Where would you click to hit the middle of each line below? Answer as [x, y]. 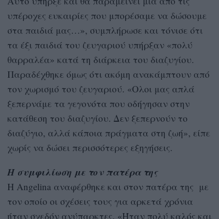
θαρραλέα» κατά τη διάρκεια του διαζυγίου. [101, 59]
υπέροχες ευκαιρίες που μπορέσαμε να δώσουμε [107, 15]
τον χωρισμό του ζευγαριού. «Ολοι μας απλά [101, 88]
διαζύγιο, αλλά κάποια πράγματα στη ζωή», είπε [109, 132]
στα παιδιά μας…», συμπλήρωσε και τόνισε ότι [105, 30]
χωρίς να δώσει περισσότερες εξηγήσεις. [90, 147]
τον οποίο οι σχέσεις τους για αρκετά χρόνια [100, 201]
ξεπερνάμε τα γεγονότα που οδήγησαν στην [99, 103]
